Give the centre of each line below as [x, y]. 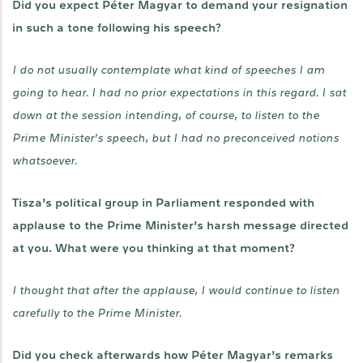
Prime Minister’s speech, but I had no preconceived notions [175, 138]
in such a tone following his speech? [117, 28]
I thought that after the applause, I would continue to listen [176, 290]
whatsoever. [45, 161]
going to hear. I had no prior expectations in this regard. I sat [179, 93]
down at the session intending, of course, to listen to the [166, 115]
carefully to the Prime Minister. [97, 313]
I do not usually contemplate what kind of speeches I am [169, 70]
